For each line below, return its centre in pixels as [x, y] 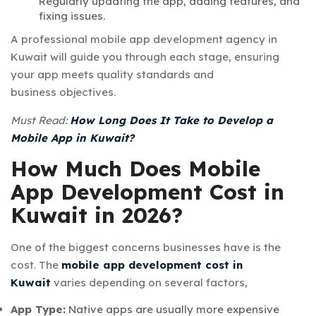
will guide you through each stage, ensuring [163, 56]
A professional [50, 39]
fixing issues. [72, 16]
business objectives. [63, 92]
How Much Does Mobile [135, 168]
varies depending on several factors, [149, 282]
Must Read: [40, 120]
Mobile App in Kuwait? [72, 138]
